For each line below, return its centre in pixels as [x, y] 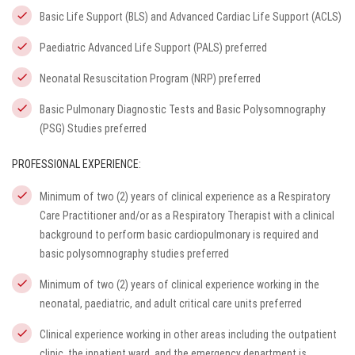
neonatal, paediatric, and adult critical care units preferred [171, 303]
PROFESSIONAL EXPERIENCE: [76, 164]
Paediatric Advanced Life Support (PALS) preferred [153, 48]
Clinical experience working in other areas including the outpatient [188, 334]
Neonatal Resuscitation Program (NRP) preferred [150, 78]
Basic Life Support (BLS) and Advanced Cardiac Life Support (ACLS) [191, 17]
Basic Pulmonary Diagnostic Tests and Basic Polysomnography [183, 109]
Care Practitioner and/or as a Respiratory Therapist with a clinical [187, 216]
